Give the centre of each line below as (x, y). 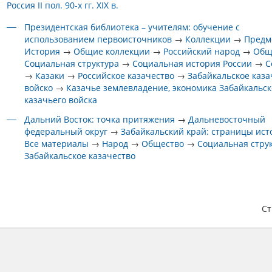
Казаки (50, 76)
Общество (163, 144)
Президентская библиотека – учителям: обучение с (132, 27)
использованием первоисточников (98, 39)
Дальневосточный (227, 119)
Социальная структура (73, 63)
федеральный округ (66, 131)
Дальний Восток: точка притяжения (100, 119)
